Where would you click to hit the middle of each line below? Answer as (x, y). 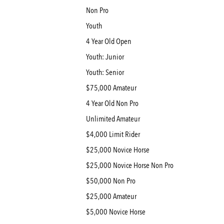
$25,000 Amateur (111, 196)
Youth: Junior (105, 57)
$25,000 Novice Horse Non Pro (130, 165)
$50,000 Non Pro (111, 181)
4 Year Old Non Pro (112, 103)
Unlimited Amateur (113, 119)
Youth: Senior (105, 72)
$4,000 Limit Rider (113, 134)
